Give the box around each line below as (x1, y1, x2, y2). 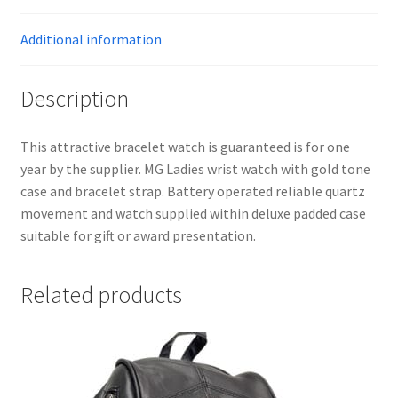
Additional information (20, 29, 162, 48)
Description (20, 84, 129, 114)
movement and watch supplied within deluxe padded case (20, 204, 366, 223)
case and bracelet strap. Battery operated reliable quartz (20, 182, 365, 201)
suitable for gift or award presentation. (20, 227, 256, 245)
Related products (20, 280, 182, 309)
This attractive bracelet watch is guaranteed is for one (20, 138, 350, 156)
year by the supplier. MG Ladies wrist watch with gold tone (20, 160, 370, 179)
